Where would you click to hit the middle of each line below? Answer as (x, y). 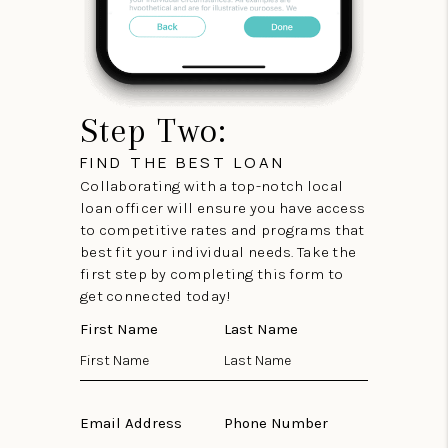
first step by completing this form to (211, 274)
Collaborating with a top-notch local (211, 186)
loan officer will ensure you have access (222, 208)
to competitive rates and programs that (222, 230)
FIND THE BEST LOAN (182, 163)
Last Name (261, 329)
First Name (118, 329)
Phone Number (276, 423)
